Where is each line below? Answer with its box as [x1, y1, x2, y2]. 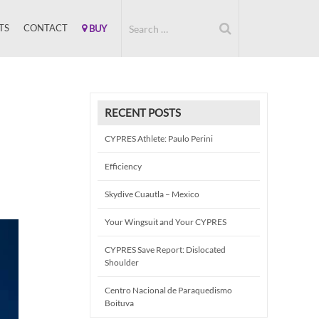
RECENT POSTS [105, 106, 181, 119]
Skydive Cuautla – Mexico [105, 189, 199, 199]
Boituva [105, 298, 134, 308]
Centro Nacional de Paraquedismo [105, 285, 232, 296]
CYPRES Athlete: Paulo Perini [105, 133, 213, 144]
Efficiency [105, 161, 142, 172]
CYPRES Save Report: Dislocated [105, 244, 226, 255]
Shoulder [105, 257, 139, 268]
